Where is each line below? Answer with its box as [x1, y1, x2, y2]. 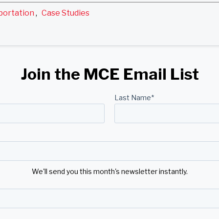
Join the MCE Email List [20, 65, 199, 84]
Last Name [114, 93, 151, 102]
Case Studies [42, 8, 89, 18]
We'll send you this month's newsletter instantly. [31, 167, 188, 176]
